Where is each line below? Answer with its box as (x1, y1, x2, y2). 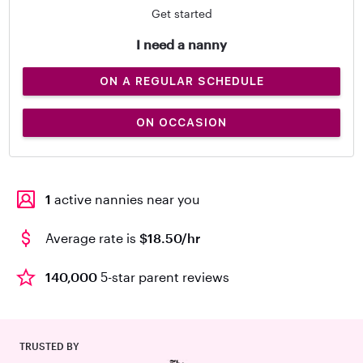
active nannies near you (51, 191, 200, 207)
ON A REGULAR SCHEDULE (99, 75, 264, 88)
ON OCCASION (136, 116, 227, 129)
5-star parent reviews (97, 269, 229, 284)
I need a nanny (136, 36, 227, 52)
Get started (151, 6, 212, 20)
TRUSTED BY (19, 340, 79, 352)
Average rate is (45, 230, 139, 246)
